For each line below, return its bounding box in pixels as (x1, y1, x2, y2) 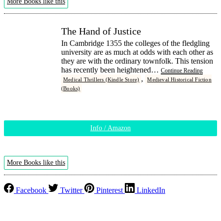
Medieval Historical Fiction (147, 76, 212, 82)
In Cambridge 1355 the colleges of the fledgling (61, 38, 210, 47)
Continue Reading (161, 67, 203, 74)
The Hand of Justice (61, 25, 141, 37)
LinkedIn (137, 185, 165, 194)
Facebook (16, 185, 46, 194)
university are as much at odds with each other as (61, 47, 213, 56)
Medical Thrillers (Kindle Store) (63, 76, 140, 82)
